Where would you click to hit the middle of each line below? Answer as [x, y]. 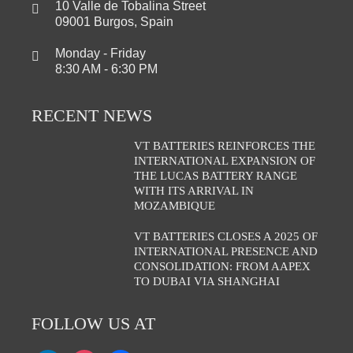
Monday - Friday [100, 54]
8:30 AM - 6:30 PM [106, 69]
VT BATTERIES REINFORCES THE [225, 146]
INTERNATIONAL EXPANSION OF [225, 161]
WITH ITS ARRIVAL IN [194, 191]
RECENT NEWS [92, 116]
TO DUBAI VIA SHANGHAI [207, 282]
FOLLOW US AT [93, 324]
